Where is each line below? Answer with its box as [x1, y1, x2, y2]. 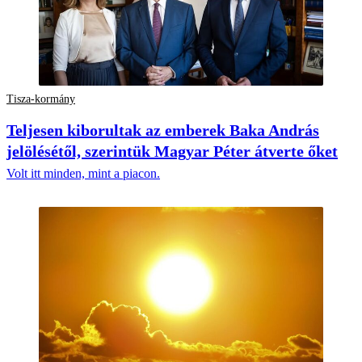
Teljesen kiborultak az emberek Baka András [6, 121, 319, 140]
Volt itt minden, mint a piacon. [6, 166, 160, 181]
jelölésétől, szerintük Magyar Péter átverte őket [6, 142, 338, 161]
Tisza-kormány [6, 92, 75, 105]
